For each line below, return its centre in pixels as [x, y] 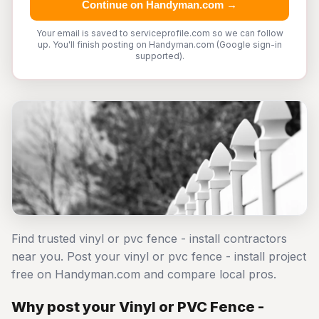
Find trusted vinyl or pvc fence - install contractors [149, 239]
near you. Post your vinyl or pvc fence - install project [159, 256]
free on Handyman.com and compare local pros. [144, 274]
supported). [159, 56]
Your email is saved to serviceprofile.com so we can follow [159, 33]
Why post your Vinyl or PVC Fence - [138, 307]
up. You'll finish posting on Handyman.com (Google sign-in [159, 45]
